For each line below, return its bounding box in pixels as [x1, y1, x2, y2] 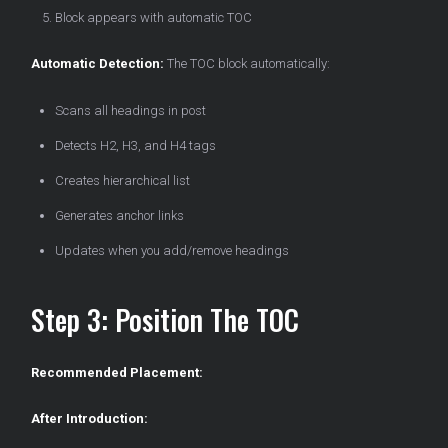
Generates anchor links [55, 208, 184, 224]
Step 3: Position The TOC [31, 299, 299, 341]
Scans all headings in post [55, 103, 206, 119]
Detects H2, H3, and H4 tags [55, 138, 216, 154]
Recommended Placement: [31, 365, 203, 381]
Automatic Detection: [31, 56, 164, 72]
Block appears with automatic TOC [55, 10, 252, 26]
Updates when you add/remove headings [55, 243, 289, 259]
